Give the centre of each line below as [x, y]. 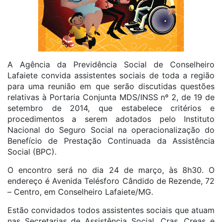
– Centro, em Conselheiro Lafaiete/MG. [80, 192]
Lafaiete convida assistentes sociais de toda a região [111, 75]
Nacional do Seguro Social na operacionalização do [111, 130]
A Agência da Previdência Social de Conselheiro [111, 64]
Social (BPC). [32, 152]
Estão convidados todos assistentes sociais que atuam [111, 210]
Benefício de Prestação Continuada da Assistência [111, 141]
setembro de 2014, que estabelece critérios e [111, 108]
